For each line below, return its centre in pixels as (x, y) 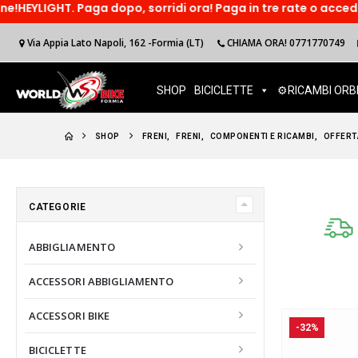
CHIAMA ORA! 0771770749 (286, 42)
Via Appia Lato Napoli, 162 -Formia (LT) (116, 42)
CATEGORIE (58, 207)
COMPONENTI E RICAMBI (262, 136)
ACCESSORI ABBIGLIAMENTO (101, 281)
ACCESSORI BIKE (69, 315)
